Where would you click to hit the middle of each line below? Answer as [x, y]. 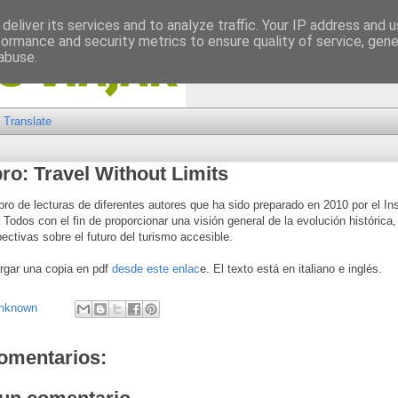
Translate [28, 121]
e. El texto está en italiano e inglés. [291, 269]
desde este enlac [156, 269]
